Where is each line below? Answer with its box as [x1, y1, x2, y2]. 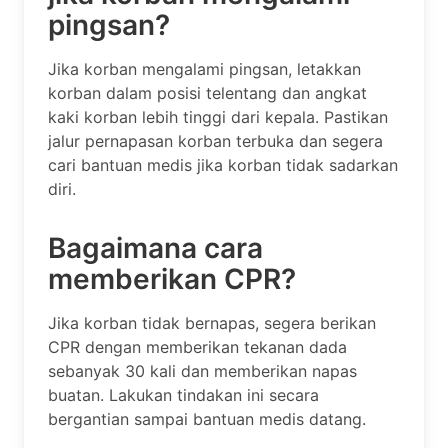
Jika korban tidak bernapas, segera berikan [48, 312, 376, 333]
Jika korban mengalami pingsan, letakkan [48, 58, 361, 79]
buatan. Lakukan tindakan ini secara [48, 384, 319, 405]
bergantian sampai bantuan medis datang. [48, 408, 366, 429]
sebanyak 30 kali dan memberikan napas [48, 360, 357, 381]
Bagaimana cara [48, 230, 263, 265]
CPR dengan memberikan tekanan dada [48, 336, 347, 357]
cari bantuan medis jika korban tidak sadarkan [48, 154, 398, 175]
